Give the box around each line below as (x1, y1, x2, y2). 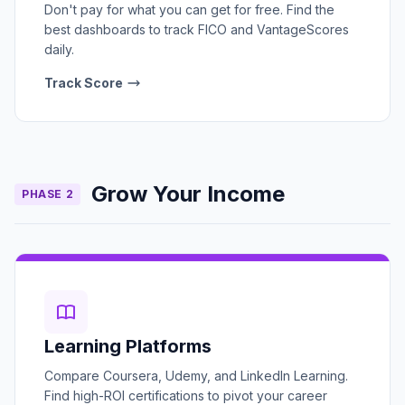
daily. (44, 42, 74, 57)
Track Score (44, 75, 123, 90)
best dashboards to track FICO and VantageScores (44, 22, 349, 37)
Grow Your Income (91, 181, 286, 207)
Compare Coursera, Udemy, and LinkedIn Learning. (44, 368, 348, 383)
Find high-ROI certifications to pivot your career (44, 388, 327, 403)
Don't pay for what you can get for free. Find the (44, 2, 334, 17)
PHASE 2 (22, 187, 74, 201)
